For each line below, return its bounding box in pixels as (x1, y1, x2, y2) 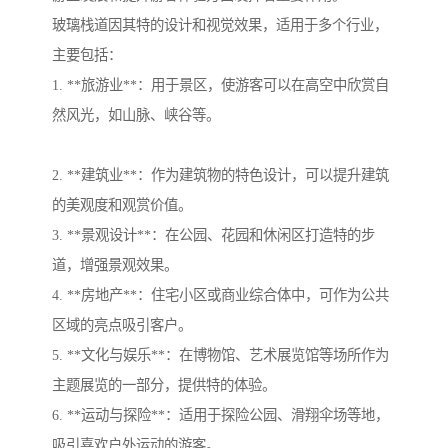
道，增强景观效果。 (52, 257, 178, 274)
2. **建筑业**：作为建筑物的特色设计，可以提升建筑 (52, 167, 389, 184)
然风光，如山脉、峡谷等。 (52, 107, 220, 124)
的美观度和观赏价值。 (52, 197, 192, 214)
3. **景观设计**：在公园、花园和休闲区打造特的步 (52, 227, 375, 244)
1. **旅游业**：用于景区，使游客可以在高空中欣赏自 (52, 77, 389, 94)
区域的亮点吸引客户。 (52, 317, 192, 334)
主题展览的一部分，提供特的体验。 (52, 377, 276, 394)
